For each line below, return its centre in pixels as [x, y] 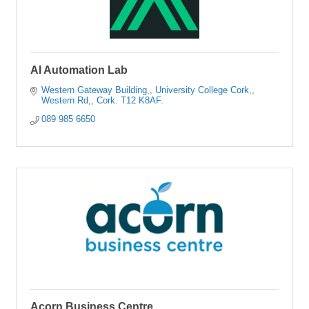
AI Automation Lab [79, 70]
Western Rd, [67, 100]
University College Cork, [204, 90]
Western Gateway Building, [96, 90]
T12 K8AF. [142, 100]
